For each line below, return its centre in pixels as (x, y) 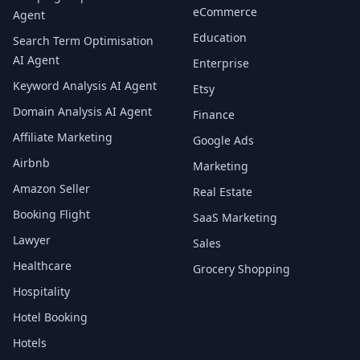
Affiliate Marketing (63, 137)
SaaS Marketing (235, 217)
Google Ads (223, 140)
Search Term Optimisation (83, 41)
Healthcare (42, 266)
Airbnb (31, 163)
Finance (214, 115)
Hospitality (41, 291)
